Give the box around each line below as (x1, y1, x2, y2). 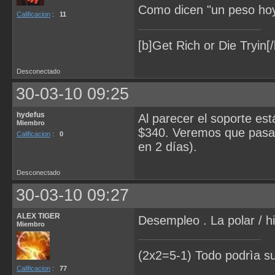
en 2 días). (138, 140, 197, 154)
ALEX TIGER (17, 212, 60, 221)
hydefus (17, 110, 45, 119)
